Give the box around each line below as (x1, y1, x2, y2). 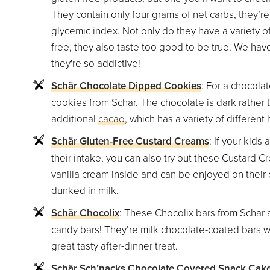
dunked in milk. (51, 183, 119, 197)
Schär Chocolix (51, 205, 119, 220)
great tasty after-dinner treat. (51, 238, 178, 253)
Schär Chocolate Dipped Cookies (51, 78, 201, 93)
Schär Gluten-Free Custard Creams (51, 133, 209, 148)
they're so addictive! (51, 55, 140, 70)
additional (51, 111, 98, 125)
